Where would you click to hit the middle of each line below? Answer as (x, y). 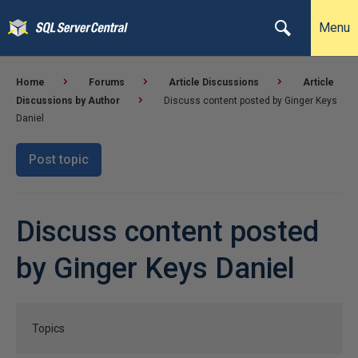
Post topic (59, 159)
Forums (107, 82)
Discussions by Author (68, 101)
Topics (48, 328)
